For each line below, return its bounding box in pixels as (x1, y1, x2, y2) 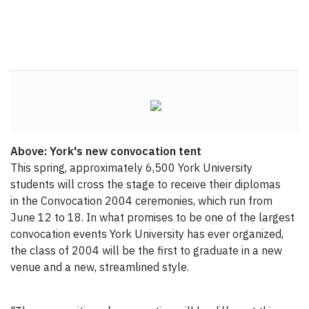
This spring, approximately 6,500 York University (10, 161, 252, 175)
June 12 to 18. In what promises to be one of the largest (10, 210, 295, 225)
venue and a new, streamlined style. (10, 260, 189, 275)
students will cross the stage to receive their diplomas (10, 177, 281, 192)
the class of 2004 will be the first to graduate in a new (10, 243, 282, 258)
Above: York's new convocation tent (10, 144, 201, 159)
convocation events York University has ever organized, (10, 227, 283, 241)
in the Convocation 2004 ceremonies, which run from (10, 194, 272, 208)
